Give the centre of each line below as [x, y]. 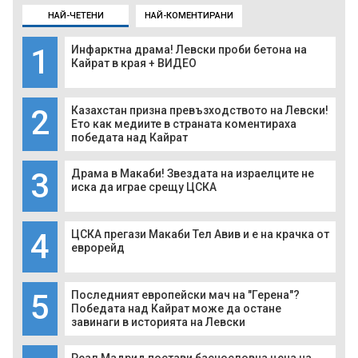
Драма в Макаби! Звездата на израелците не [193, 174]
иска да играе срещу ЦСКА [144, 187]
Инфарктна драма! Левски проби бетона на [189, 50]
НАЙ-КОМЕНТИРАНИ [189, 16]
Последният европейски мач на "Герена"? [185, 295]
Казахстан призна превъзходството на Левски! [200, 111]
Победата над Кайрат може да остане [176, 309]
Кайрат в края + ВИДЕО [134, 64]
